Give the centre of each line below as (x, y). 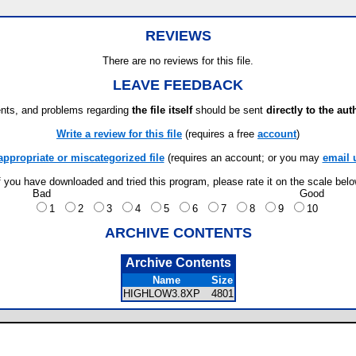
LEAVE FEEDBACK (178, 85)
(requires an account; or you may (243, 158)
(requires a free (220, 134)
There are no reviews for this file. (178, 61)
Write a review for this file (119, 134)
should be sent (229, 110)
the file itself (162, 110)
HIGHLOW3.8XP (166, 294)
